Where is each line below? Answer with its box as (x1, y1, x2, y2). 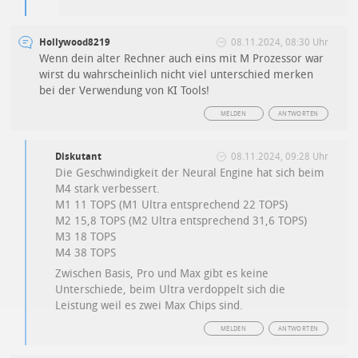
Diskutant (55, 150, 102, 162)
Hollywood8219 (39, 36, 111, 48)
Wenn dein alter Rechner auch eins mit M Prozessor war (39, 51, 324, 66)
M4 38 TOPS (55, 245, 117, 260)
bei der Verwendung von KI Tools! (39, 83, 210, 97)
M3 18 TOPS (55, 229, 117, 244)
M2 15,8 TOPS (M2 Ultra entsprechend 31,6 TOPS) (55, 213, 308, 228)
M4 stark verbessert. (55, 181, 161, 196)
